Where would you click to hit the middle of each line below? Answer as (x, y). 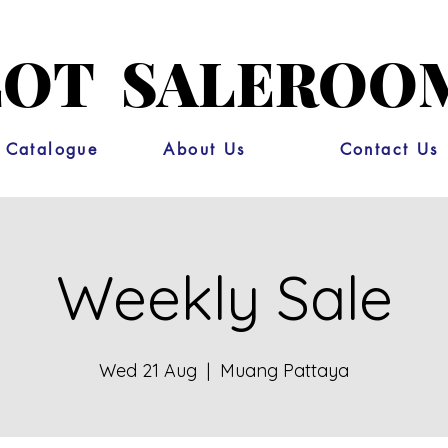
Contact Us (389, 149)
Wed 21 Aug (148, 370)
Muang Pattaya (284, 370)
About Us (204, 149)
